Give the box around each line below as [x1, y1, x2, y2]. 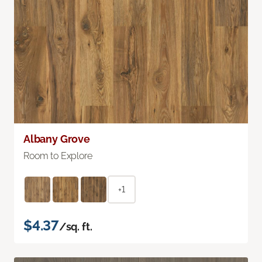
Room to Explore [23, 150, 92, 162]
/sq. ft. [58, 220, 92, 233]
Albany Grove [23, 133, 90, 146]
